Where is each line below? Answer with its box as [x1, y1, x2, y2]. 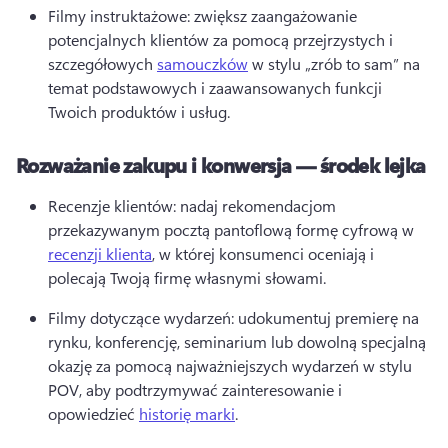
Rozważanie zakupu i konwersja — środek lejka [16, 151, 426, 179]
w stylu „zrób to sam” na [248, 53, 420, 75]
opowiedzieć [48, 403, 139, 425]
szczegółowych [48, 53, 157, 75]
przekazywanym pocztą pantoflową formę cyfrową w [48, 219, 418, 241]
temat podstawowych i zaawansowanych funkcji [48, 77, 382, 99]
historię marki [139, 403, 235, 425]
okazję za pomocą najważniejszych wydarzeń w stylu [48, 355, 412, 377]
